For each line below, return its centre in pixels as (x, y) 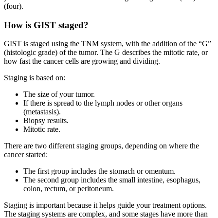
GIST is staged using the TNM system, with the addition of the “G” (108, 44)
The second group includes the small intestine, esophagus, (112, 180)
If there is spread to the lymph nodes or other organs (103, 103)
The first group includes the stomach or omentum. (100, 171)
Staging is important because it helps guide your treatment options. (105, 205)
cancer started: (27, 155)
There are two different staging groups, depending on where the (101, 146)
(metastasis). (42, 112)
